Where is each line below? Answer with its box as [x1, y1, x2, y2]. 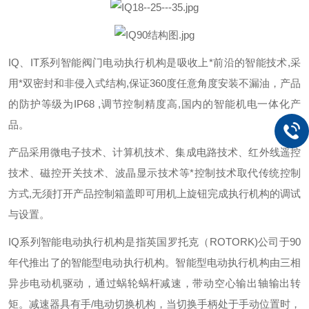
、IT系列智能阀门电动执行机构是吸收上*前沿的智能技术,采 [19, 57, 301, 68]
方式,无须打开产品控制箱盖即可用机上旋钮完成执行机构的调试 [8, 188, 301, 199]
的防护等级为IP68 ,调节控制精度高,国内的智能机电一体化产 [8, 98, 301, 110]
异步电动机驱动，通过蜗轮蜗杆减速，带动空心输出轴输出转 [8, 277, 301, 289]
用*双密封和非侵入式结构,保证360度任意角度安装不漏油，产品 [8, 77, 301, 89]
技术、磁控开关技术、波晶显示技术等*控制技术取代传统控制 [8, 167, 301, 179]
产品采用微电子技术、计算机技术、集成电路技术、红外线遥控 [8, 146, 301, 158]
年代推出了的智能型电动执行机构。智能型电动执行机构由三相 [8, 257, 301, 268]
